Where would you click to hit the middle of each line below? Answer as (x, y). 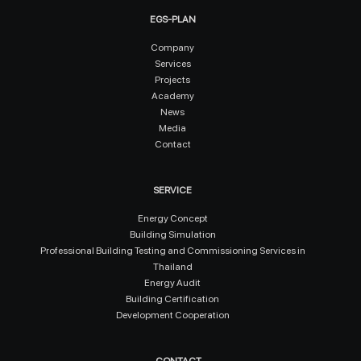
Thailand (172, 266)
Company (172, 47)
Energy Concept (172, 218)
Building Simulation (172, 234)
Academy (172, 95)
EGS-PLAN (172, 19)
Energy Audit (172, 282)
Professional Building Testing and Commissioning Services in (172, 250)
